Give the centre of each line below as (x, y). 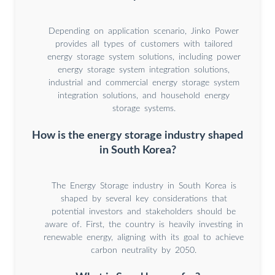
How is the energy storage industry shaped (137, 136)
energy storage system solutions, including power (144, 57)
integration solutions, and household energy (144, 96)
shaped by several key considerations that (144, 199)
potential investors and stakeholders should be (144, 212)
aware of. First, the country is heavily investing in (144, 225)
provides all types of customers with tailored (144, 45)
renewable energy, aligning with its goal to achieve (144, 238)
